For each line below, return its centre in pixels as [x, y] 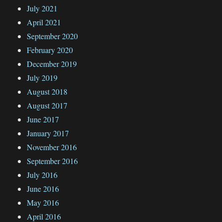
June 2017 [43, 119]
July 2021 [42, 8]
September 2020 [53, 36]
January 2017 [48, 133]
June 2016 [43, 188]
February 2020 [50, 50]
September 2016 [53, 161]
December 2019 [52, 63]
